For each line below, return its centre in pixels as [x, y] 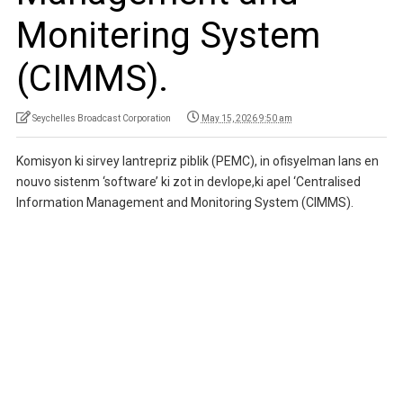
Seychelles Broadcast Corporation [101, 118]
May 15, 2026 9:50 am [246, 118]
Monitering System [168, 35]
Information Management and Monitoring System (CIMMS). [184, 202]
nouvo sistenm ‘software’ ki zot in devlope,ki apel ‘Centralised [188, 181]
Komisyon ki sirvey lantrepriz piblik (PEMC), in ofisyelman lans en [197, 161]
